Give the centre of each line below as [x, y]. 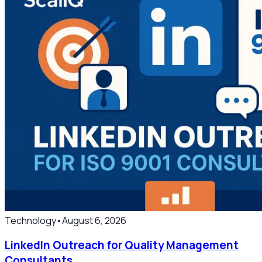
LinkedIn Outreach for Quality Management [122, 245]
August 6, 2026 [94, 220]
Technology [30, 220]
